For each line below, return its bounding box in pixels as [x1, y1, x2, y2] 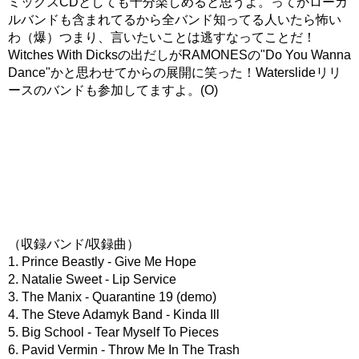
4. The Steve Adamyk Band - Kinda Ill [8, 308, 220, 322]
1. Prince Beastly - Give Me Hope [8, 255, 196, 269]
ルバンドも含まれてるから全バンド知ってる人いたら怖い [8, 13, 341, 27]
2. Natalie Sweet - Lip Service [8, 272, 176, 287]
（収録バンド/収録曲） [8, 237, 139, 252]
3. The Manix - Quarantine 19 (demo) [8, 290, 216, 305]
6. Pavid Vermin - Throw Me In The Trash [8, 343, 240, 357]
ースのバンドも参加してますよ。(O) [8, 83, 218, 98]
